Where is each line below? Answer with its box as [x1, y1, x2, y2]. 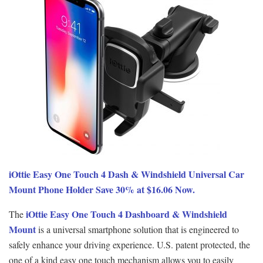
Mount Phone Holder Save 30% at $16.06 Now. [9, 183, 195, 197]
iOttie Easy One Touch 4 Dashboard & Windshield [26, 207, 227, 221]
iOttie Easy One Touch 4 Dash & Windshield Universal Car [9, 167, 244, 181]
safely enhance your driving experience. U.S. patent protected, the [9, 238, 250, 251]
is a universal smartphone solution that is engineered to [36, 223, 239, 236]
